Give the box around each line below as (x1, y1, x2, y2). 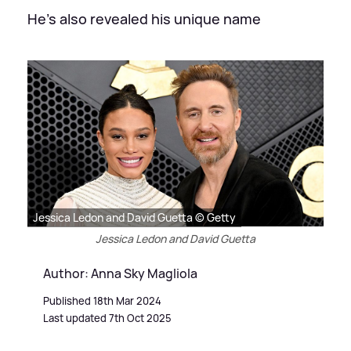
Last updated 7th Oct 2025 (43, 310, 172, 325)
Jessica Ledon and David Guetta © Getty (33, 209, 236, 225)
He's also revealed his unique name (27, 9, 261, 28)
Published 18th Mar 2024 (43, 293, 161, 308)
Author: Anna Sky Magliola (43, 264, 197, 282)
